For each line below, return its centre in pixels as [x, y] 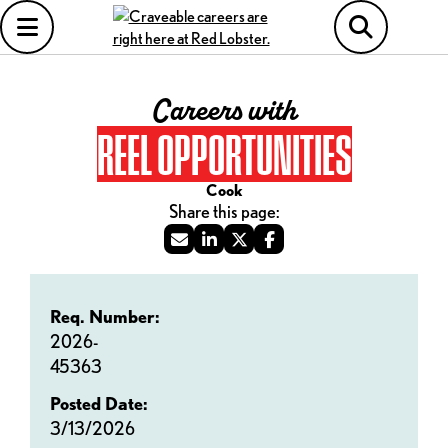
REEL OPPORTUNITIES [224, 154]
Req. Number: [105, 316]
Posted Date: [99, 403]
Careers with [224, 111]
